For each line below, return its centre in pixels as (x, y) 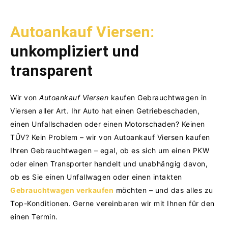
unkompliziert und (75, 51)
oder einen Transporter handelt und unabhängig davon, (109, 163)
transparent (51, 70)
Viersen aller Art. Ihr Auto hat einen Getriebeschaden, (105, 110)
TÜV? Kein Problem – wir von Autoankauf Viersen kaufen (110, 137)
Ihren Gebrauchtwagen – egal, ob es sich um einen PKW (110, 150)
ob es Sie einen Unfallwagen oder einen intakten (96, 177)
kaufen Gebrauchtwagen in (158, 97)
